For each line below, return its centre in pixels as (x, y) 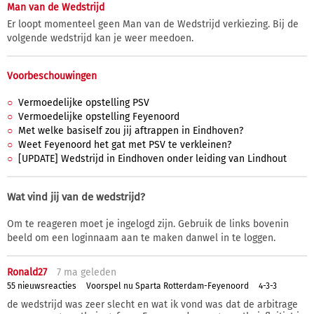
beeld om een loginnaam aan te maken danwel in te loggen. (141, 238)
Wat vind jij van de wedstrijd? (76, 197)
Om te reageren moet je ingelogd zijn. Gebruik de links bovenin (148, 224)
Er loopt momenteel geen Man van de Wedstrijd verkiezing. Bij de (153, 25)
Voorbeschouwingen (52, 76)
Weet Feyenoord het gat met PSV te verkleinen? (125, 145)
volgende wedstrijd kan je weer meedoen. (100, 39)
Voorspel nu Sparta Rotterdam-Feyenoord (168, 286)
